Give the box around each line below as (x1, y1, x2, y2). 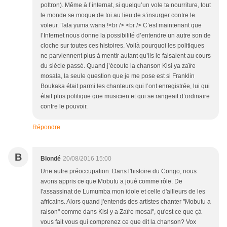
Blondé (41, 155, 61, 163)
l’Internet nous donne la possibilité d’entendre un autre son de (41, 32, 211, 40)
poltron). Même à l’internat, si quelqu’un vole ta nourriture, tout (41, 2, 211, 9)
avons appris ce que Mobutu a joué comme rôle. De (41, 178, 182, 185)
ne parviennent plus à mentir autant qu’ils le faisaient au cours (41, 52, 211, 60)
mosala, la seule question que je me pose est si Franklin (41, 72, 195, 80)
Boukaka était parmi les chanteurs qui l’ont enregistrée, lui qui (41, 83, 210, 90)
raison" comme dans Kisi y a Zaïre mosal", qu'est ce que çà (41, 208, 202, 216)
